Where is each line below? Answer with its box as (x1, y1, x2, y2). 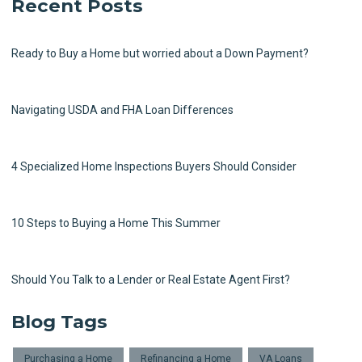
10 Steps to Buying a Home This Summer (11, 216, 221, 229)
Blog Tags (11, 309, 107, 333)
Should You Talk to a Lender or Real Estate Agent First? (11, 272, 290, 286)
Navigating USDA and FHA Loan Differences (11, 103, 234, 116)
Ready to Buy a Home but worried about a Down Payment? (11, 46, 309, 60)
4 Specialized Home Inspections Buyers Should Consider (11, 159, 297, 173)
